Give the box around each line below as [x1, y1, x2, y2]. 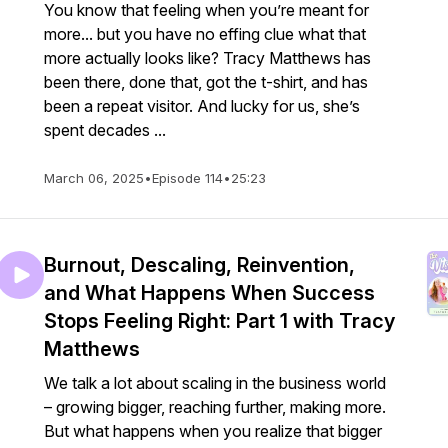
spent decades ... [44, 120, 166, 140]
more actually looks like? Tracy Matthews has [44, 48, 371, 68]
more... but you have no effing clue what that [44, 24, 366, 44]
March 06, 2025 [44, 170, 144, 186]
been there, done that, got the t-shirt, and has [44, 72, 368, 92]
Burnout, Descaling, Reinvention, [44, 253, 355, 277]
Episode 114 [152, 170, 223, 186]
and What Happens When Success [44, 281, 375, 305]
